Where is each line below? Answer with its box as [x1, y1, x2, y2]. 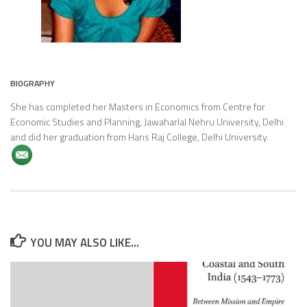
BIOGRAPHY [10, 77, 55, 90]
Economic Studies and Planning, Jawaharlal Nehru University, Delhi [10, 114, 284, 130]
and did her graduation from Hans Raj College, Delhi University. [10, 130, 269, 145]
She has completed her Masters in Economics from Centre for [10, 99, 265, 114]
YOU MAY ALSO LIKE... [30, 234, 140, 252]
